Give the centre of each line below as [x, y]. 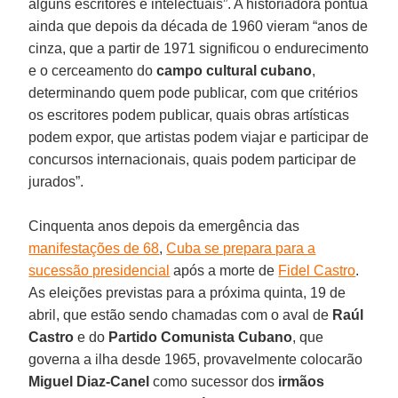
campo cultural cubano [235, 70]
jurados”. [56, 181]
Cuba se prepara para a [241, 248]
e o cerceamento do [93, 70]
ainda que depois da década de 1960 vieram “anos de [199, 26]
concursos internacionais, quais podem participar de [193, 159]
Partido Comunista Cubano [201, 337]
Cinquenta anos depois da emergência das [164, 226]
